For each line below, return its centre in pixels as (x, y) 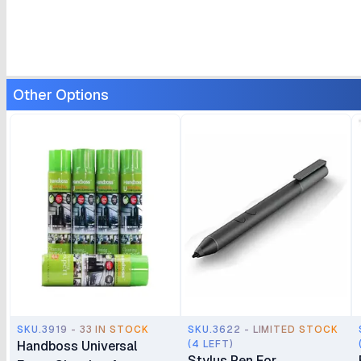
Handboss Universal (77, 346)
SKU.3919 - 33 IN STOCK (83, 330)
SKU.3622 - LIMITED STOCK (263, 330)
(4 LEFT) (211, 344)
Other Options (61, 95)
